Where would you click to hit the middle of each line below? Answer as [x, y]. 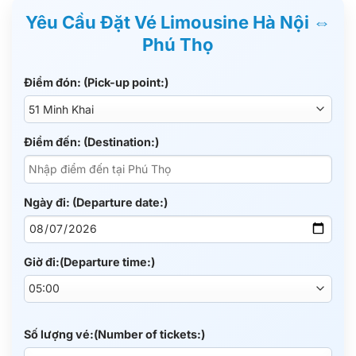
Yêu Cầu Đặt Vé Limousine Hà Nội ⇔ [178, 23]
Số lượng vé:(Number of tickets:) [114, 334]
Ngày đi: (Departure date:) [96, 202]
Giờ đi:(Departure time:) [89, 261]
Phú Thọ [178, 45]
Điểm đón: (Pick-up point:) [96, 83]
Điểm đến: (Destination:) [91, 142]
